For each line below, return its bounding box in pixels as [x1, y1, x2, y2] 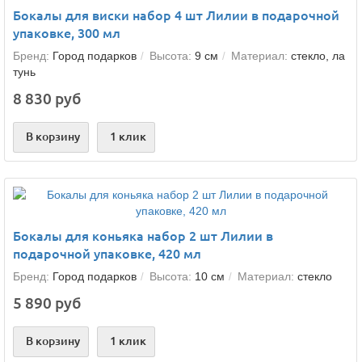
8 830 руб [13, 90, 81, 107]
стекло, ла [291, 49, 345, 62]
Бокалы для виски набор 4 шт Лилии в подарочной [13, 8, 339, 23]
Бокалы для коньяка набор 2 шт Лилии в [13, 229, 273, 243]
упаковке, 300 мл [13, 26, 120, 40]
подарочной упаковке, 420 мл [13, 246, 201, 261]
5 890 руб [13, 294, 81, 312]
